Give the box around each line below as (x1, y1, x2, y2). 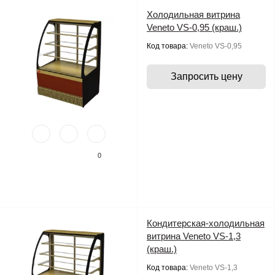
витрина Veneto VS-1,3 (147, 231, 241, 241)
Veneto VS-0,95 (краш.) (147, 22, 242, 33)
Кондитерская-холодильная (147, 218, 265, 228)
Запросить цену (170, 71, 242, 82)
